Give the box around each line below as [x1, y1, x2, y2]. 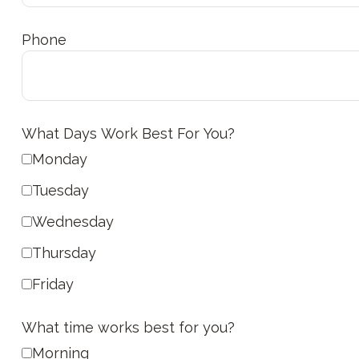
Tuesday [31, 181, 89, 199]
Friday [31, 275, 74, 292]
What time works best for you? [21, 318, 235, 336]
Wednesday [31, 212, 114, 230]
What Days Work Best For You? [21, 124, 235, 142]
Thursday [31, 244, 96, 261]
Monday [31, 150, 87, 167]
